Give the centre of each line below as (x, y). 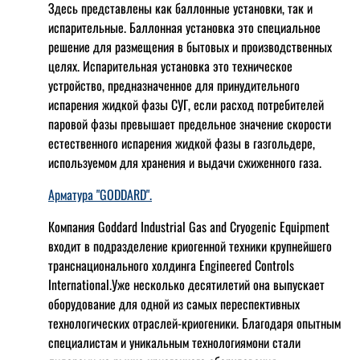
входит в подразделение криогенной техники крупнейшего (190, 246)
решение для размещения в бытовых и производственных (190, 47)
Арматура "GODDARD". (100, 195)
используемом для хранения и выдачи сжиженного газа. (185, 163)
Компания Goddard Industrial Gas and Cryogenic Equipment (189, 227)
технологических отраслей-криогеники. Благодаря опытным (194, 323)
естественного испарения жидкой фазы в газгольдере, (182, 143)
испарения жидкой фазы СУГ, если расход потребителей (186, 105)
